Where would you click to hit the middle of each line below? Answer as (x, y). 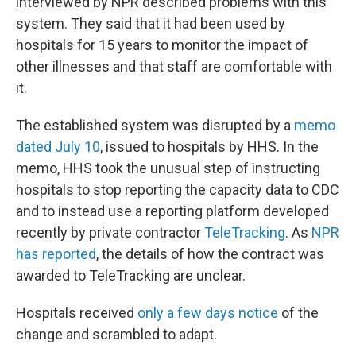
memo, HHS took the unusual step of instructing (168, 168)
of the (298, 313)
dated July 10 (58, 147)
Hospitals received (77, 313)
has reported (56, 254)
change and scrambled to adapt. (116, 334)
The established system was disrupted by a (155, 125)
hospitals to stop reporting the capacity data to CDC (178, 190)
